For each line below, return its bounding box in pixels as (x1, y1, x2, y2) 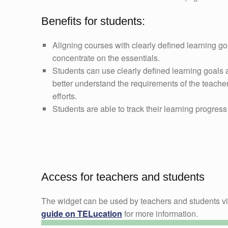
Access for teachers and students (41, 170, 205, 184)
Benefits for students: (41, 15, 145, 28)
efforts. (52, 90, 77, 102)
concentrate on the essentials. (52, 52, 160, 64)
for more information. (122, 208, 198, 220)
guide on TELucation (41, 208, 122, 220)
